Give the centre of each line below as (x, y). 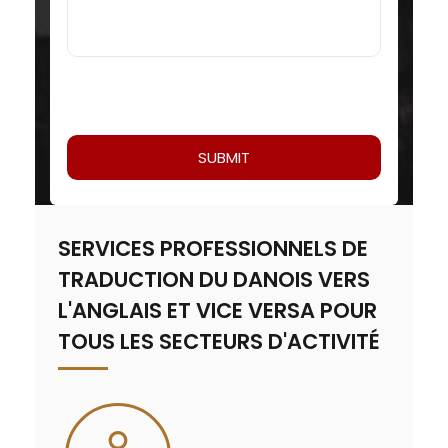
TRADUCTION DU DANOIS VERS (214, 279)
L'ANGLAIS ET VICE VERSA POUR (217, 310)
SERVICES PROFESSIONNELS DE (213, 248)
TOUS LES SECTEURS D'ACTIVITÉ (219, 341)
